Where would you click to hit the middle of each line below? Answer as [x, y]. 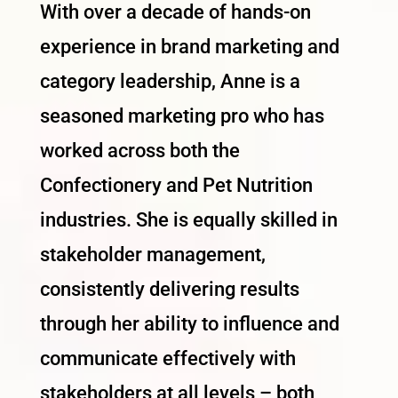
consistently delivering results [169, 290]
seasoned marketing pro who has [182, 116]
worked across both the [139, 151]
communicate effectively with [167, 359]
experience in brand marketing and [189, 47]
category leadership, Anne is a [170, 82]
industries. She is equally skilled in [188, 220]
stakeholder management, [152, 255]
